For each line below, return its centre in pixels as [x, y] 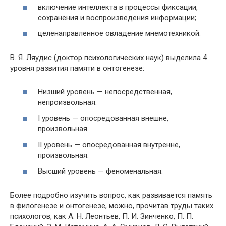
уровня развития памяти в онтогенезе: [77, 68]
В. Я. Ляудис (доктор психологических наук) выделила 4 [108, 58]
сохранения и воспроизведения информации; [117, 17]
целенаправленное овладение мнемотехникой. [119, 33]
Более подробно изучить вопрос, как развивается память [111, 195]
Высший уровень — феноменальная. [100, 171]
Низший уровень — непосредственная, [105, 92]
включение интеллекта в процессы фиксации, [118, 7]
